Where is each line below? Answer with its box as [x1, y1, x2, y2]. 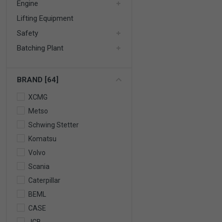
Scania [28, 163, 50, 170]
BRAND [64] [17, 75, 58, 84]
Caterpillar [28, 176, 60, 184]
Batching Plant [17, 44, 63, 53]
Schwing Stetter [28, 121, 79, 129]
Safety [17, 29, 38, 38]
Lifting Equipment [17, 14, 73, 23]
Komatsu [28, 135, 56, 143]
